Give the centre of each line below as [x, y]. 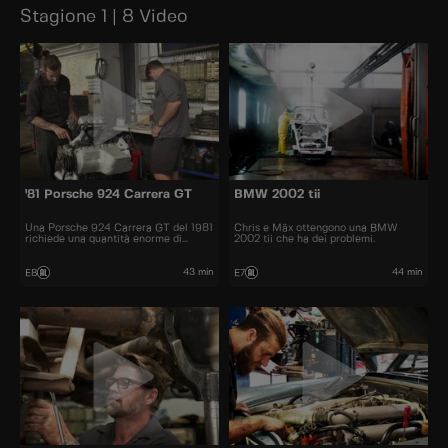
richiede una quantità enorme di [103, 239]
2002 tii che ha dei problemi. [304, 239]
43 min [198, 272]
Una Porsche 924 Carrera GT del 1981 [119, 228]
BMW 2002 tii [277, 195]
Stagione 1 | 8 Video [104, 16]
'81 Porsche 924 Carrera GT [108, 195]
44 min [407, 272]
